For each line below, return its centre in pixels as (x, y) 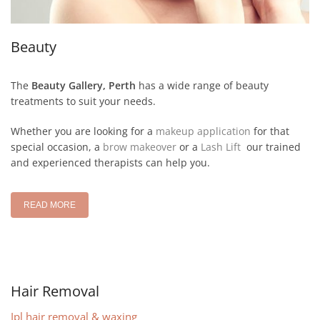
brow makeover (140, 146)
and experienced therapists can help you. (110, 162)
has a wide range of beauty (202, 85)
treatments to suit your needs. (83, 101)
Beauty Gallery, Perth (84, 85)
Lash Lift (221, 146)
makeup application (203, 131)
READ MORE (50, 205)
